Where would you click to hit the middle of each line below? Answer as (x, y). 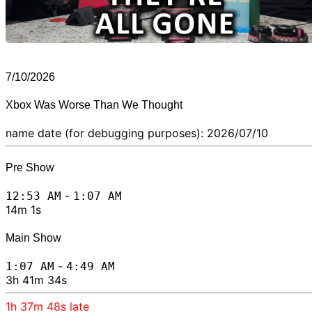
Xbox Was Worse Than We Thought (94, 104)
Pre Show (30, 168)
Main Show (33, 237)
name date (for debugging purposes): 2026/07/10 (137, 133)
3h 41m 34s (36, 280)
